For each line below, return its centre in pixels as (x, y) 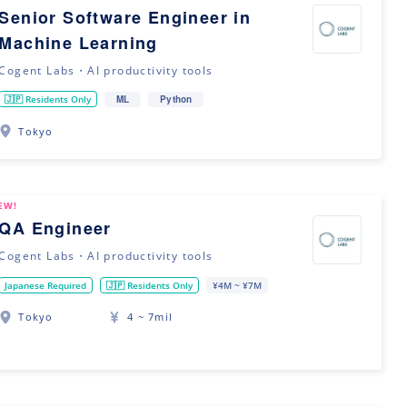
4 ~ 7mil (150, 317)
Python (176, 99)
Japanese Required (46, 285)
